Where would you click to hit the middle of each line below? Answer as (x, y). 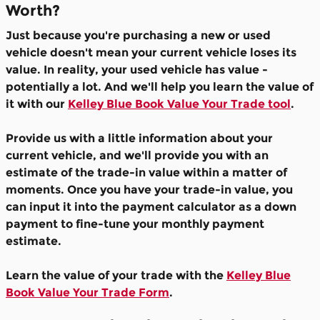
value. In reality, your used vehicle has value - (137, 70)
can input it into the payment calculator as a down (151, 207)
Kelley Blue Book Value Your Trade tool (179, 104)
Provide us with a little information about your (139, 139)
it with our (37, 104)
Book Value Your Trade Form (87, 293)
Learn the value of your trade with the (116, 276)
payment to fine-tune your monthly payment (135, 224)
